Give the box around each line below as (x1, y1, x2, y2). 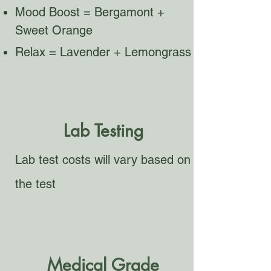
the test (15, 177, 56, 191)
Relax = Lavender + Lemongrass (15, 45, 191, 59)
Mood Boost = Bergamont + (15, 5, 165, 19)
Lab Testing (63, 120, 143, 142)
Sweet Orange (15, 23, 93, 38)
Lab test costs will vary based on (15, 152, 191, 167)
